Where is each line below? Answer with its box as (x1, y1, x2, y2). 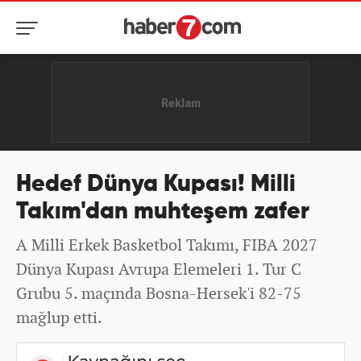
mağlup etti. (16, 306, 102, 328)
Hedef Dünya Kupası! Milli (16, 173, 296, 197)
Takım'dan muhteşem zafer (16, 201, 309, 224)
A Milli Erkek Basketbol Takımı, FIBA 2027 (16, 234, 317, 255)
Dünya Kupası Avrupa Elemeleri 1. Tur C (16, 258, 301, 280)
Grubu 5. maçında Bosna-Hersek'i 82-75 (16, 282, 301, 304)
